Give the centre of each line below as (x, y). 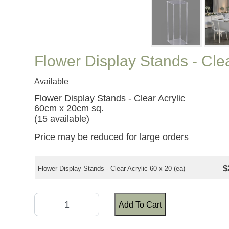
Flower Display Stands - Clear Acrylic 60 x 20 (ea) (112, 169)
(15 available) (62, 119)
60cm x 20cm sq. (69, 109)
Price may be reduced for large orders (112, 137)
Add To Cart (140, 204)
